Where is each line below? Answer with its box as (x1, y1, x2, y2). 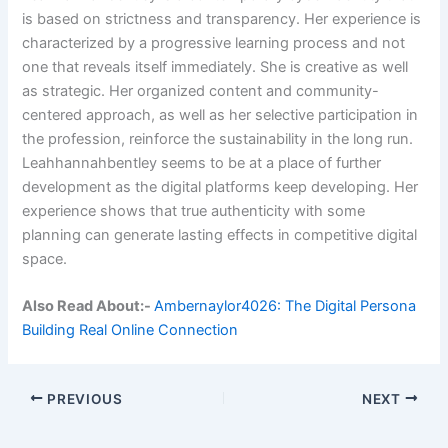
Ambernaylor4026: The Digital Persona (154, 297, 417, 316)
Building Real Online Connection (22, 321, 239, 340)
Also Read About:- (22, 297, 155, 316)
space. (22, 250, 68, 269)
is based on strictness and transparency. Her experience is (22, 10, 422, 29)
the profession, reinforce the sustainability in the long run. (22, 130, 414, 149)
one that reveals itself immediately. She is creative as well (22, 58, 409, 77)
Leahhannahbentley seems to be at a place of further (22, 154, 382, 173)
